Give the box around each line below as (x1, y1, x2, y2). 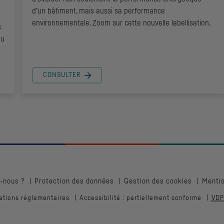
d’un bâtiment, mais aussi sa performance (32, 7, 165, 15)
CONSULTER (43, 71, 81, 79)
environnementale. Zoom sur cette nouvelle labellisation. (32, 19, 210, 27)
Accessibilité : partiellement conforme (79, 194, 201, 202)
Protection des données (34, 177, 114, 185)
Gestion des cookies (124, 177, 192, 185)
